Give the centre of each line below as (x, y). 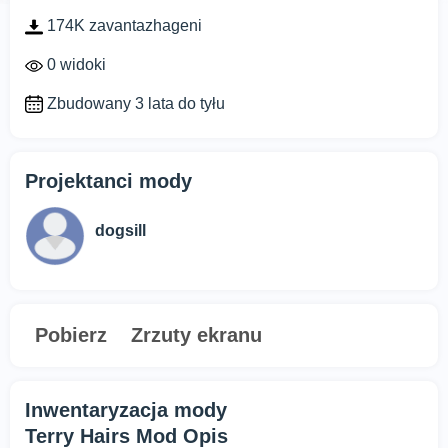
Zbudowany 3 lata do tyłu (134, 103)
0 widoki (74, 64)
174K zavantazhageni (122, 25)
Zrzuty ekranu (196, 335)
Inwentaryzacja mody (126, 410)
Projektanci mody (108, 181)
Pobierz (71, 335)
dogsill (120, 231)
